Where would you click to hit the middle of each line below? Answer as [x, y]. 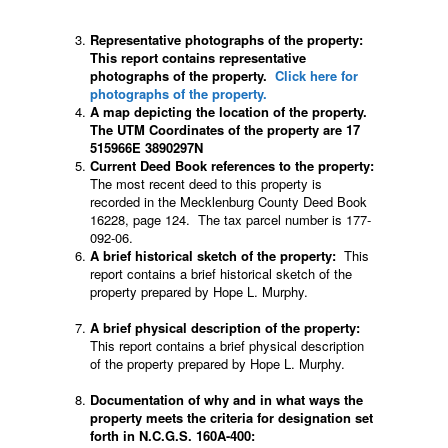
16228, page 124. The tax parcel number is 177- [230, 219]
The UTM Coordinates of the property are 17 [225, 129]
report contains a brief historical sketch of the [221, 273]
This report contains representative [198, 57]
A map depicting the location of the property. [230, 111]
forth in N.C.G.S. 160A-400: [172, 435]
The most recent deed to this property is [206, 183]
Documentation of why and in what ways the [226, 399]
